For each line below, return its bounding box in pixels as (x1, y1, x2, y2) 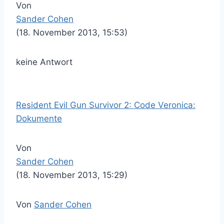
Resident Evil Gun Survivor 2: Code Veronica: (16, 100, 195, 110)
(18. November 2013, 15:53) (16, 27, 127, 37)
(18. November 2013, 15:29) (16, 170, 127, 180)
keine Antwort (16, 57, 72, 67)
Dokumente (16, 113, 62, 123)
